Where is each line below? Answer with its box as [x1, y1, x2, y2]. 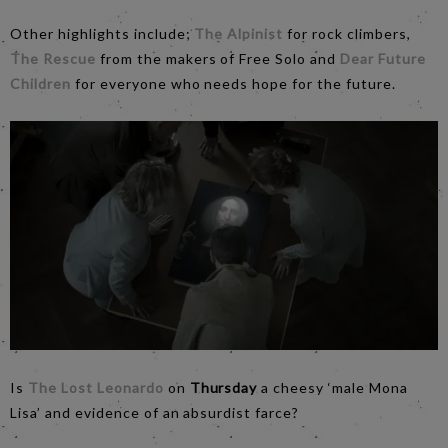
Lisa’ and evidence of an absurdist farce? [10, 404, 300, 422]
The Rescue [10, 49, 96, 67]
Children [10, 74, 71, 92]
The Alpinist [194, 24, 284, 42]
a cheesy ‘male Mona [261, 379, 408, 397]
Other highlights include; [10, 24, 195, 42]
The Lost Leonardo [27, 379, 164, 397]
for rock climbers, [283, 24, 411, 42]
